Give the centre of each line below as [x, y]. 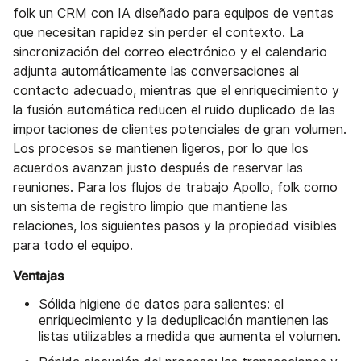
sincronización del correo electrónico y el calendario [170, 52]
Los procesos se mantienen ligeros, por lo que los [161, 148]
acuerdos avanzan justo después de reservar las [158, 168]
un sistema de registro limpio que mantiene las [150, 206]
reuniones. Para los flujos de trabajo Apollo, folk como [175, 187]
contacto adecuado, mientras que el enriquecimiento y [176, 90]
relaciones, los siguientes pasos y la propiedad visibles [175, 226]
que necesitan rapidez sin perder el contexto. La [158, 32]
